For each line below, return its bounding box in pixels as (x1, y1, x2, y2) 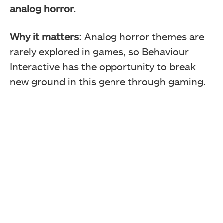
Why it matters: (10, 30, 82, 43)
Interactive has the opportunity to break (10, 60, 196, 73)
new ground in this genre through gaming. (10, 75, 206, 88)
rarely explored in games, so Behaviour (10, 45, 189, 58)
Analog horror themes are (82, 30, 204, 43)
